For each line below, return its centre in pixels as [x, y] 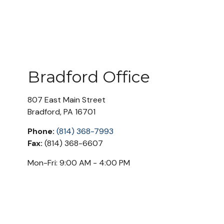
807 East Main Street [66, 100]
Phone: [41, 131]
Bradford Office [89, 77]
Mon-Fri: [42, 163]
